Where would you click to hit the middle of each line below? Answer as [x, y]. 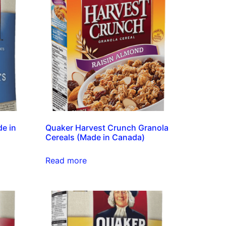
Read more [66, 160]
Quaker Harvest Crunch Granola [107, 127]
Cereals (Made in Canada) [95, 137]
